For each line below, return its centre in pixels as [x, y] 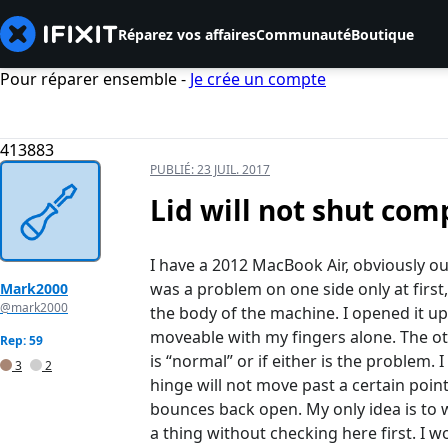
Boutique [382, 34]
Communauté [303, 34]
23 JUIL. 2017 [233, 170]
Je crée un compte [258, 79]
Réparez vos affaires [187, 34]
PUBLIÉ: [173, 170]
